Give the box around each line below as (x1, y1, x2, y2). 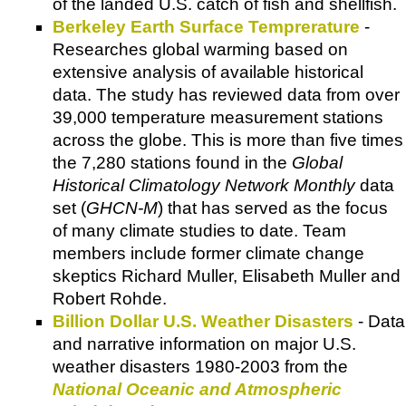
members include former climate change (53, 243, 364, 263)
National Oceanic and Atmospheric (53, 379, 342, 399)
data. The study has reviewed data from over (53, 84, 400, 104)
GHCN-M (86, 198, 158, 217)
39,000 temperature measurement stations (53, 107, 383, 127)
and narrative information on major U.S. (53, 333, 356, 353)
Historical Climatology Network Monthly (53, 175, 355, 195)
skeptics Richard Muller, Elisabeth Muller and (53, 266, 401, 285)
